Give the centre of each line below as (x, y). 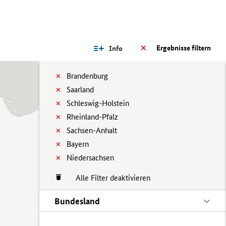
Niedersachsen (90, 158)
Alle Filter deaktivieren (108, 178)
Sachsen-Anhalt (92, 130)
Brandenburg (87, 76)
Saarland (80, 90)
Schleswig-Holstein (98, 103)
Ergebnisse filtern (184, 48)
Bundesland (77, 201)
